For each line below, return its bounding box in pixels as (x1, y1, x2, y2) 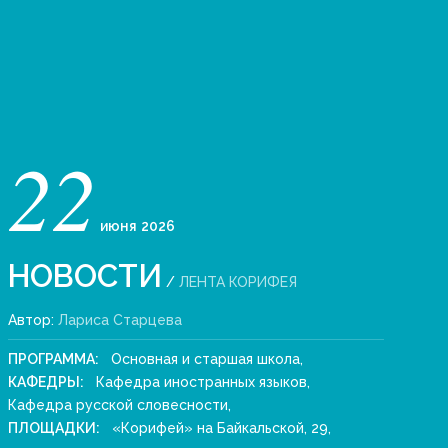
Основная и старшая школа (111, 351, 300, 367)
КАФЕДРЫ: (8, 374, 92, 390)
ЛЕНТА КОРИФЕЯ (179, 274, 297, 290)
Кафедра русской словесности (8, 397, 228, 413)
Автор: (8, 312, 58, 328)
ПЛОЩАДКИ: (8, 420, 108, 436)
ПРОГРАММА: (8, 351, 107, 367)
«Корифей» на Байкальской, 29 (112, 420, 328, 436)
